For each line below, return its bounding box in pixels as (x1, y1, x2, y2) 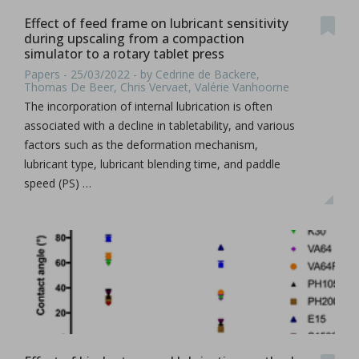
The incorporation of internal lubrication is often (24, 98, 272, 114)
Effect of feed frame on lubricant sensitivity (24, 14, 288, 32)
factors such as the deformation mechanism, (24, 136, 258, 152)
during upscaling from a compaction (24, 30, 244, 47)
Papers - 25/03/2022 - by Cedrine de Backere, (24, 66, 260, 82)
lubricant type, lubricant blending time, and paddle (24, 155, 280, 171)
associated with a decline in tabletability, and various (24, 117, 295, 133)
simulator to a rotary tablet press (24, 45, 224, 63)
